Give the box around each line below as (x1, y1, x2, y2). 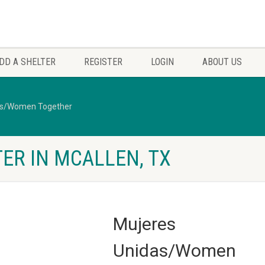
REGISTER (84, 56, 122, 67)
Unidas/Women (113, 240, 236, 261)
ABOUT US (202, 56, 242, 67)
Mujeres (113, 214, 176, 234)
